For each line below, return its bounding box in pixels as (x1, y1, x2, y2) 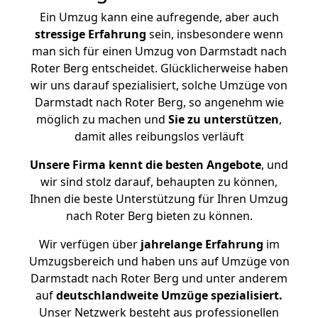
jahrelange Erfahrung (137, 236, 263, 252)
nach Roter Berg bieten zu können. (65, 208, 253, 224)
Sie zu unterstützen (168, 111, 279, 127)
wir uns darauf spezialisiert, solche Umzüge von (31, 77, 287, 93)
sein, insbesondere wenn (146, 26, 283, 42)
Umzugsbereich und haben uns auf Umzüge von (28, 253, 290, 269)
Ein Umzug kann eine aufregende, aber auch (39, 9, 279, 25)
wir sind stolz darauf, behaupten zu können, (40, 174, 278, 190)
